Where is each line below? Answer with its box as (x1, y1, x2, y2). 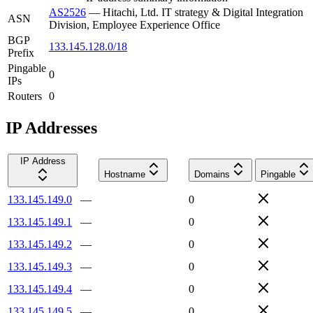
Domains (194, 168, 230, 180)
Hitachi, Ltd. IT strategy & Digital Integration (103, 6, 303, 18)
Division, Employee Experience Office (49, 18, 220, 31)
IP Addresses (6, 118, 97, 137)
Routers (8, 89, 42, 102)
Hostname (104, 168, 145, 180)
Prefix (8, 46, 34, 59)
